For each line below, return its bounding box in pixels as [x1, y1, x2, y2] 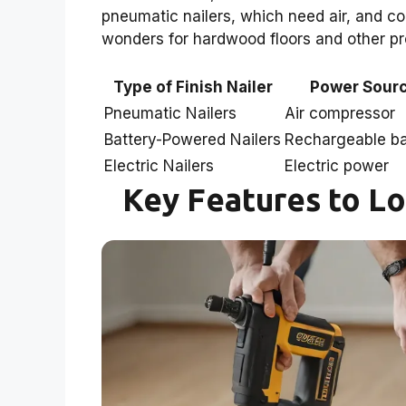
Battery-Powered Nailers [104, 130, 281, 150]
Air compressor [285, 104, 395, 123]
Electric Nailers [104, 157, 214, 176]
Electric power [285, 157, 389, 176]
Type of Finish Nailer [112, 78, 273, 97]
